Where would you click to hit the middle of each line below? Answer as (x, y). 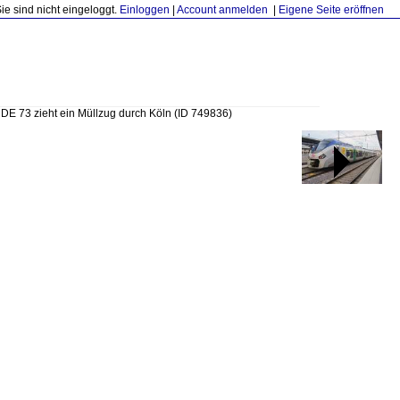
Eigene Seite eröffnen (331, 10)
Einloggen (145, 10)
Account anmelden (222, 10)
